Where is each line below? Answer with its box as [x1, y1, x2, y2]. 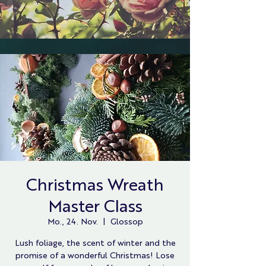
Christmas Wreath [26, 173, 164, 194]
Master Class [47, 194, 142, 216]
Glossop [110, 216, 143, 226]
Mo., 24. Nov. [47, 216, 98, 226]
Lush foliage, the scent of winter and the [14, 237, 176, 248]
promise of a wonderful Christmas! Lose [15, 249, 175, 260]
